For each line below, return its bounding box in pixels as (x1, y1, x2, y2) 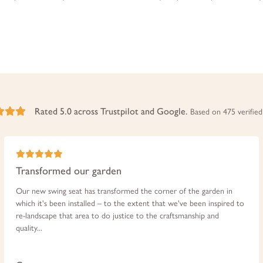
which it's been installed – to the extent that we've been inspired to (15, 198, 244, 208)
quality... (15, 222, 42, 233)
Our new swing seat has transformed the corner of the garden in (15, 186, 232, 196)
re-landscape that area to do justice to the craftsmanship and (15, 210, 219, 221)
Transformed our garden (15, 164, 122, 177)
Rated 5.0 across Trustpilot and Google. (35, 105, 190, 117)
